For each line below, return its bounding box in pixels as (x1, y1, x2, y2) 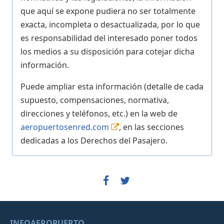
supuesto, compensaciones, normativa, (20, 94, 169, 105)
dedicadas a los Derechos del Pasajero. (20, 134, 167, 146)
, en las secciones (119, 121, 184, 132)
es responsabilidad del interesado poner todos (20, 32, 197, 43)
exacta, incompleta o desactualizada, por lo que (20, 18, 200, 30)
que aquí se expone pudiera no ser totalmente (20, 5, 195, 16)
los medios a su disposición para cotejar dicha (20, 45, 194, 57)
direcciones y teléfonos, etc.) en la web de (20, 107, 177, 119)
